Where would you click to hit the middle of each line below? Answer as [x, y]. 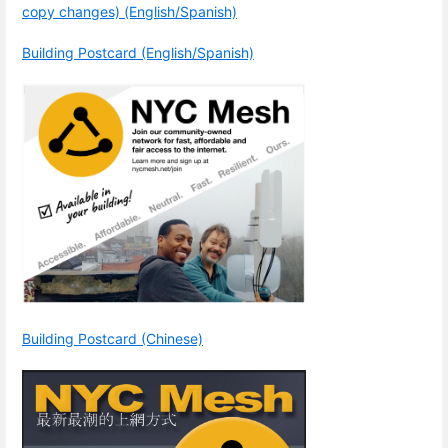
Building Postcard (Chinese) [112, 339]
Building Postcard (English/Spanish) [138, 53]
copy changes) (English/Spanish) [129, 11]
